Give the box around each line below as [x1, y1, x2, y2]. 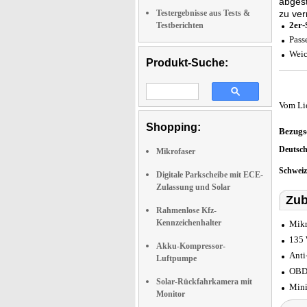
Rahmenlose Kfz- [156, 206, 217, 215]
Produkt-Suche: [146, 57, 228, 69]
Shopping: [146, 121, 201, 133]
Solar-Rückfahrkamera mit [156, 277, 252, 286]
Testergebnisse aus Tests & [156, 8, 250, 18]
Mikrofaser [156, 147, 195, 156]
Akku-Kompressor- [156, 241, 225, 251]
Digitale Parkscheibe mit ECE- [156, 170, 263, 180]
